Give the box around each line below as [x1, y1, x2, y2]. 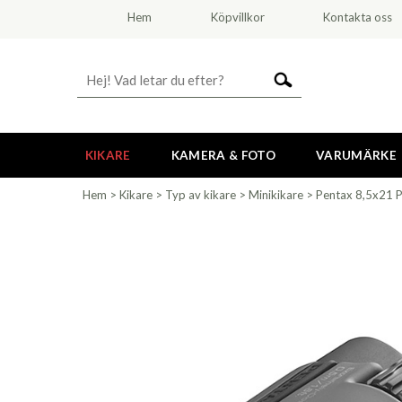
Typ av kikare [165, 188, 236, 202]
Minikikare [249, 188, 303, 202]
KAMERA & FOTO [170, 148, 275, 162]
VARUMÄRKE [315, 148, 397, 162]
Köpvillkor [210, 10, 265, 24]
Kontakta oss [323, 10, 393, 24]
